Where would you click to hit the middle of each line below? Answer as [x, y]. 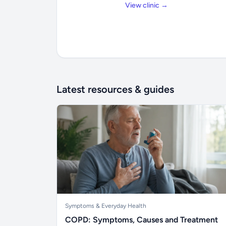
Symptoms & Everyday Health [106, 206]
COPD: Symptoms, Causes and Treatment [142, 220]
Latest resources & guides [115, 89]
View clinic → [147, 5]
